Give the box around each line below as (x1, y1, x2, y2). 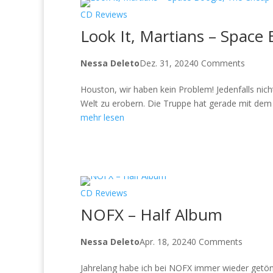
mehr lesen (80, 111, 124, 123)
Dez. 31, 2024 (140, 57, 194, 69)
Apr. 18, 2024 (140, 235, 191, 247)
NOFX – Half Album (80, 203, 222, 225)
